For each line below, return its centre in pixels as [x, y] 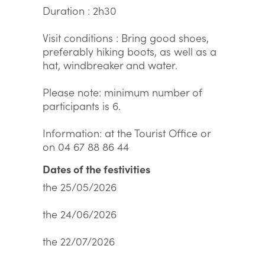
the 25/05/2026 [80, 187]
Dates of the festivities [96, 169]
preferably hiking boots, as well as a [130, 51]
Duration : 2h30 [80, 10]
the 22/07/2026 [79, 241]
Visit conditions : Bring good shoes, [126, 38]
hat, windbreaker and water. [110, 65]
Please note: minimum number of [122, 92]
